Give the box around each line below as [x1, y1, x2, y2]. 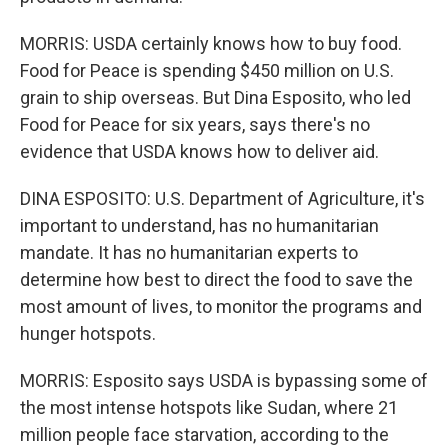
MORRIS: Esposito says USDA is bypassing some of [20, 370, 428, 391]
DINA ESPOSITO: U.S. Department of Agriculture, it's [20, 188, 425, 209]
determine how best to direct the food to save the [20, 269, 413, 290]
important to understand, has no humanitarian [20, 215, 379, 236]
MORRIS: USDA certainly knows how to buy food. [20, 33, 402, 54]
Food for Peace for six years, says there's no [20, 114, 370, 135]
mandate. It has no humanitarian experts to [20, 242, 358, 263]
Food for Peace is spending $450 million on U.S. [20, 60, 394, 81]
